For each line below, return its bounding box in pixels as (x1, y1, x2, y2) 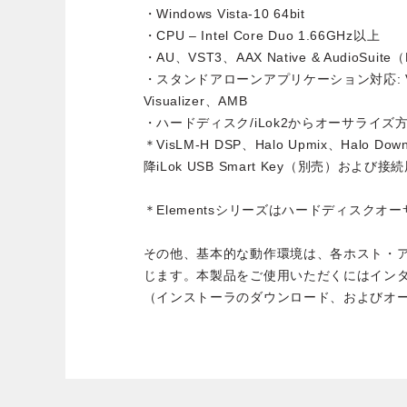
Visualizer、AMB (143, 93, 248, 108)
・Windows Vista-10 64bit (143, 5, 305, 21)
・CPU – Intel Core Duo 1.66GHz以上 (143, 27, 381, 43)
